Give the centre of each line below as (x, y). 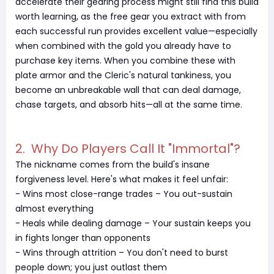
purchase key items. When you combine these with (125, 61)
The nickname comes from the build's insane (113, 165)
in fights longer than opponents (83, 238)
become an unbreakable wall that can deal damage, (128, 90)
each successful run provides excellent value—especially (136, 31)
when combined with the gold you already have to (123, 46)
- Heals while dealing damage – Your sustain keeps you (133, 223)
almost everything (54, 209)
